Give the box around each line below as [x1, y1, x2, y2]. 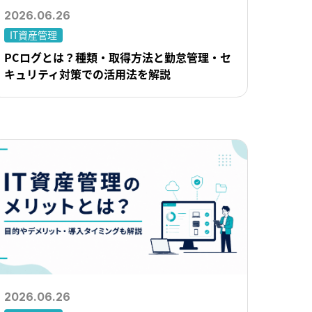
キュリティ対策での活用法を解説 [4, 68, 171, 80]
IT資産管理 [10, 27, 58, 42]
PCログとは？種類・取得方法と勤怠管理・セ [4, 52, 231, 63]
